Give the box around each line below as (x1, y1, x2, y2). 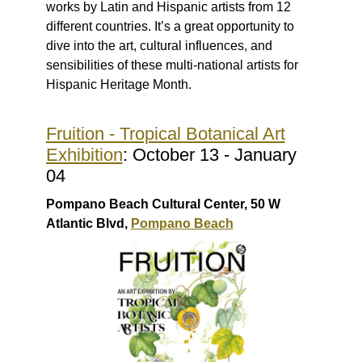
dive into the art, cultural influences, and (45, 39, 272, 53)
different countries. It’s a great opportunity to (45, 19, 294, 34)
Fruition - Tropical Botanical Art (45, 124, 285, 145)
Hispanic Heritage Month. (45, 78, 192, 92)
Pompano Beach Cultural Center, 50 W (45, 197, 280, 212)
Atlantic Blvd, (45, 217, 131, 231)
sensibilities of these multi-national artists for (45, 58, 298, 73)
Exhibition (45, 145, 123, 166)
